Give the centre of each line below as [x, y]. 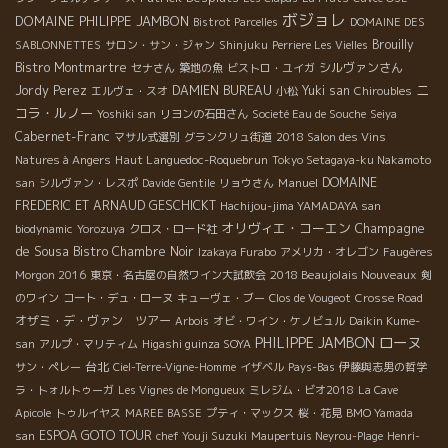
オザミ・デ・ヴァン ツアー [93, 321]
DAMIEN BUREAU [222, 91]
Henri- [403, 436]
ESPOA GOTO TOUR [95, 436]
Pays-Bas [311, 367]
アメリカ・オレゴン [329, 252]
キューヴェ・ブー [221, 298]
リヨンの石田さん [204, 114]
